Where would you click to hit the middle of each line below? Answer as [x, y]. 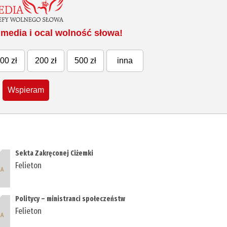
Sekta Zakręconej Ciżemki [54, 154]
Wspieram [26, 90]
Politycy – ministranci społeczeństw [70, 199]
